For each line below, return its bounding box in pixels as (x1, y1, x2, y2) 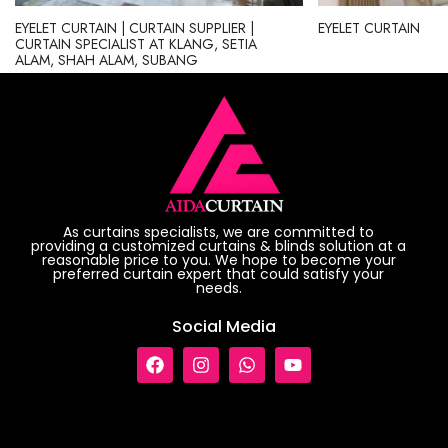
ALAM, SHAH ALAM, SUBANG (15, 50, 198, 70)
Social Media (172, 315, 276, 339)
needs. (195, 278, 242, 299)
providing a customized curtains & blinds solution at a (31, 236, 406, 257)
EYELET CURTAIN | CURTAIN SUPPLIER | (15, 18, 254, 38)
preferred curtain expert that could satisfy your (53, 264, 384, 285)
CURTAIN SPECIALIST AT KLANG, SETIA (15, 34, 257, 54)
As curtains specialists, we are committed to (63, 222, 374, 243)
